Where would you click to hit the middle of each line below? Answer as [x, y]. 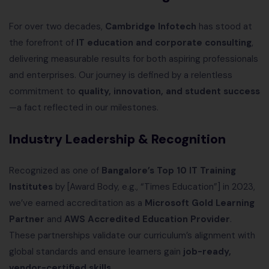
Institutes [31, 187]
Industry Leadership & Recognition [117, 140]
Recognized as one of [55, 171]
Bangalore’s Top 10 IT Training [169, 171]
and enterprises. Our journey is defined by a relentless [121, 75]
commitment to [44, 92]
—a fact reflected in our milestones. [84, 108]
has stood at [224, 27]
